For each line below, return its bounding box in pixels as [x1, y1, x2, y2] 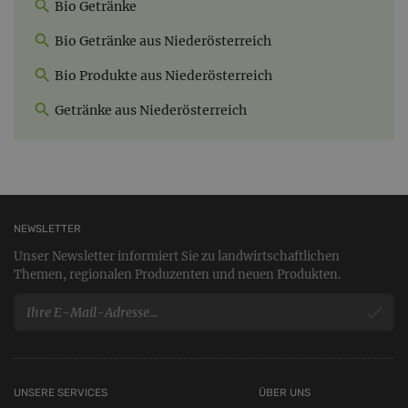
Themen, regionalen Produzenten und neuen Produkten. [14, 267, 341, 283]
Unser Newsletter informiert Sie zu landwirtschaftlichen [14, 249, 340, 265]
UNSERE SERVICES [14, 386, 107, 400]
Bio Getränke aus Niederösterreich [52, 33, 271, 50]
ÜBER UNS [258, 386, 311, 400]
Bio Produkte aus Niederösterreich [52, 67, 272, 85]
